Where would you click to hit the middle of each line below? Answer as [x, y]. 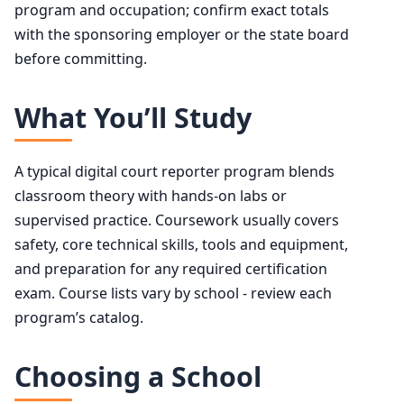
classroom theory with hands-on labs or [151, 196]
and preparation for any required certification [171, 269]
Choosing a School [138, 377]
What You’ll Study [133, 118]
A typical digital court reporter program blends [174, 172]
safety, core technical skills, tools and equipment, [181, 245]
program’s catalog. [79, 318]
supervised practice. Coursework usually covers [177, 220]
